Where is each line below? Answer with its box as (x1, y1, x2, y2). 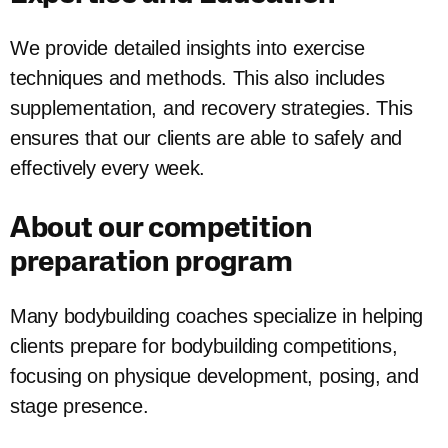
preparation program (10, 249, 293, 279)
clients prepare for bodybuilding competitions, (10, 335, 398, 358)
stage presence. (10, 395, 155, 418)
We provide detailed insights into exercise (10, 37, 365, 60)
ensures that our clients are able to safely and (10, 127, 402, 150)
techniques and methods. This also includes (10, 67, 385, 90)
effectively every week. (10, 157, 211, 180)
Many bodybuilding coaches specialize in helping (10, 305, 423, 328)
